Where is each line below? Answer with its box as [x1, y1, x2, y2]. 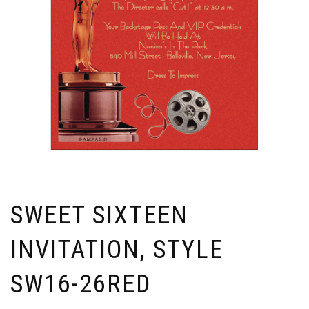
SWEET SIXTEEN [10, 201, 188, 230]
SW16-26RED [10, 270, 151, 299]
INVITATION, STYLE [10, 235, 223, 265]
